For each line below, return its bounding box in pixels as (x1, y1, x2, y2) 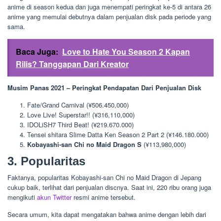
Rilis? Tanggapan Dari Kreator (16, 58, 129, 70)
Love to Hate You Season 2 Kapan (62, 45, 190, 57)
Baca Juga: (16, 45, 58, 57)
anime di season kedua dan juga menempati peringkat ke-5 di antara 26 (7, 1, 211, 11)
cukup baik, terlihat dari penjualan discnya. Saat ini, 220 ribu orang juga (7, 183, 211, 192)
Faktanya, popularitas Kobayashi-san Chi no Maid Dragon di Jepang (7, 173, 201, 183)
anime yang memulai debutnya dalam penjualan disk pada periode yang (7, 11, 211, 21)
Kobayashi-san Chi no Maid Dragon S (27, 139, 142, 149)
